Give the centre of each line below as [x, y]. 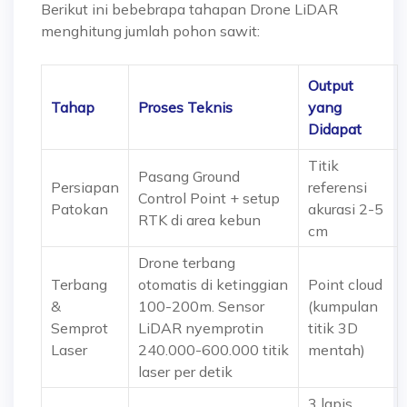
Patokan [79, 209]
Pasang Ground [189, 176]
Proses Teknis [185, 107]
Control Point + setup [209, 198]
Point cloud [345, 284]
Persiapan [85, 187]
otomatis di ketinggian [213, 284]
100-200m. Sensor [201, 306]
